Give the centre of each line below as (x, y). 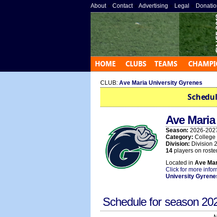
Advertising (153, 6)
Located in (180, 163)
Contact (123, 6)
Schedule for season (152, 202)
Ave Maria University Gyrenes (161, 83)
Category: (179, 137)
